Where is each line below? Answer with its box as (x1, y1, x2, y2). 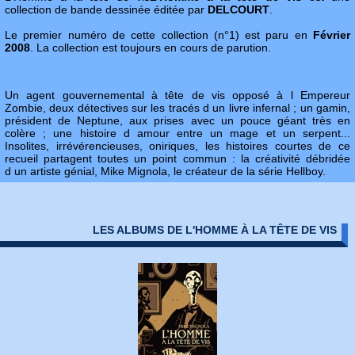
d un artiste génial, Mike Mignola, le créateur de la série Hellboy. (5, 165, 326, 177)
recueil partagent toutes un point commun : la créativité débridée (5, 152, 350, 165)
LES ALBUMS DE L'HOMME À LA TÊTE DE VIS (93, 223, 338, 236)
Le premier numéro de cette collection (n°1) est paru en (5, 29, 313, 41)
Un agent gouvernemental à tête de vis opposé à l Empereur (5, 89, 350, 101)
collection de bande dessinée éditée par (5, 3, 208, 16)
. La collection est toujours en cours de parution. (30, 41, 271, 54)
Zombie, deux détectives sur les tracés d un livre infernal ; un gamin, (5, 101, 350, 114)
